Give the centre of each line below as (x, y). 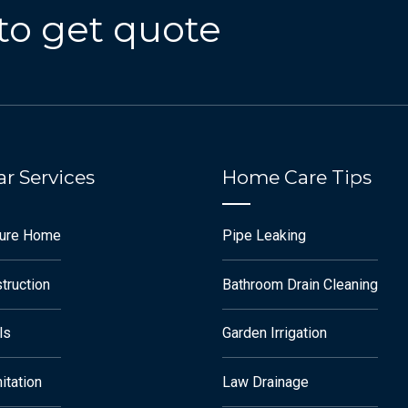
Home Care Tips (297, 177)
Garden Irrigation (275, 333)
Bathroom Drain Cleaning (300, 284)
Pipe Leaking (264, 236)
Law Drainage (265, 382)
